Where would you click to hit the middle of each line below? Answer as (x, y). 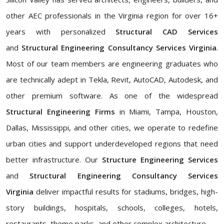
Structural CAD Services (167, 32)
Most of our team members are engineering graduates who (112, 64)
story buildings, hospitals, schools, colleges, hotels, (112, 208)
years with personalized (61, 32)
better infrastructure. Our (54, 160)
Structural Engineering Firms (60, 112)
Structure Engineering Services (160, 160)
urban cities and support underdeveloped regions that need (112, 144)
